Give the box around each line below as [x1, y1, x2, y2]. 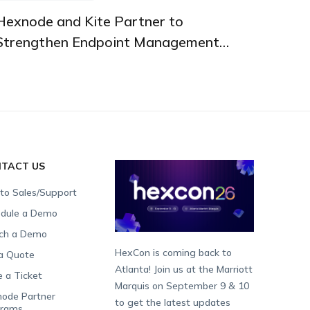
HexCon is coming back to [115, 246, 232, 259]
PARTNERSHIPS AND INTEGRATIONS [2, 4, 172, 17]
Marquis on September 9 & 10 [115, 280, 250, 293]
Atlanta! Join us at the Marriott [115, 263, 253, 276]
